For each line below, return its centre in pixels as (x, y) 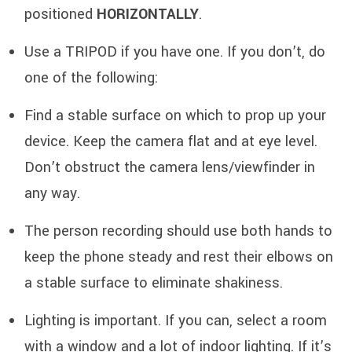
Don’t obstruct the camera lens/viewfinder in (170, 167)
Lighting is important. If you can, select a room (176, 321)
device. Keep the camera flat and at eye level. (171, 141)
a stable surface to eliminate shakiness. (156, 283)
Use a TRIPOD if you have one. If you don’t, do (175, 52)
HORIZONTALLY (148, 14)
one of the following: (91, 78)
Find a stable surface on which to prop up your (175, 115)
